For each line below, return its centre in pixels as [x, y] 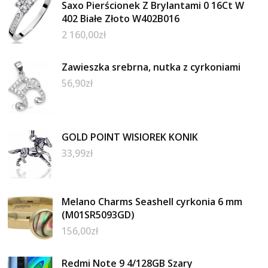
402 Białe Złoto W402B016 [121, 18]
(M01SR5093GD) [98, 214]
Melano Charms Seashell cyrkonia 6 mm [152, 201]
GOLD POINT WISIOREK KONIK [130, 137]
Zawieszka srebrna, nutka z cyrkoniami [151, 67]
